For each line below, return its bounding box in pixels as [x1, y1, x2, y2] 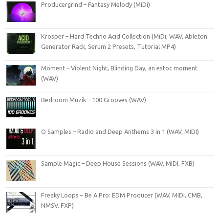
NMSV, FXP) [41, 201, 74, 209]
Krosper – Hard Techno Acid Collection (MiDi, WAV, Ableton [41, 32, 207, 40]
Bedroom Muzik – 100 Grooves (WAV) [41, 96, 146, 103]
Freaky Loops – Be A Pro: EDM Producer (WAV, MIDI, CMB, [41, 191, 202, 198]
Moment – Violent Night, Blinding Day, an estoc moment [41, 64, 197, 71]
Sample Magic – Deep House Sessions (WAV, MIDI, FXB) [41, 159, 195, 167]
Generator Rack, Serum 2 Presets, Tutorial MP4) [41, 43, 176, 50]
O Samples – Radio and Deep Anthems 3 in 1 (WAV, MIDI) [41, 128, 199, 135]
